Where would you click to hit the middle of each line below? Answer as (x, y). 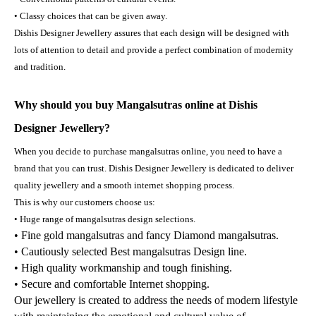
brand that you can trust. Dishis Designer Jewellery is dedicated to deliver (154, 168)
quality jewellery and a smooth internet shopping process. (124, 185)
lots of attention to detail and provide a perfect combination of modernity (154, 49)
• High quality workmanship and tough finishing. (123, 267)
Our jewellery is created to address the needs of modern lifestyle (156, 300)
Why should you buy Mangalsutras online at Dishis (136, 104)
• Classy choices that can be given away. (91, 16)
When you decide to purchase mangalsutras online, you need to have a (148, 151)
